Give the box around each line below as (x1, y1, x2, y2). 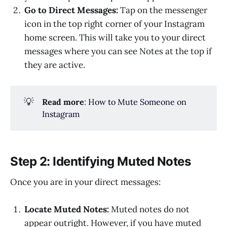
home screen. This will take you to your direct (24, 31, 206, 43)
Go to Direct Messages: (24, 4, 118, 16)
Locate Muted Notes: (24, 204, 109, 215)
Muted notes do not (109, 204, 190, 215)
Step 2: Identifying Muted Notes (10, 154, 191, 169)
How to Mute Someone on (88, 97, 186, 107)
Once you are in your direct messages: (10, 176, 161, 187)
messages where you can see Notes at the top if (24, 45, 212, 57)
